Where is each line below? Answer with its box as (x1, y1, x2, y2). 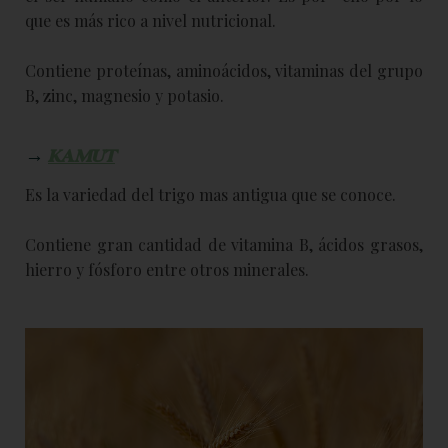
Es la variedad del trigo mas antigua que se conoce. (25, 183, 396, 205)
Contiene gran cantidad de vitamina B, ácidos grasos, (25, 233, 423, 255)
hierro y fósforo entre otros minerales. (25, 258, 309, 280)
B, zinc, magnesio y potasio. (25, 84, 224, 106)
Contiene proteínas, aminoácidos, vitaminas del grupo (25, 59, 423, 81)
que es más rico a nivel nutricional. (25, 9, 276, 31)
